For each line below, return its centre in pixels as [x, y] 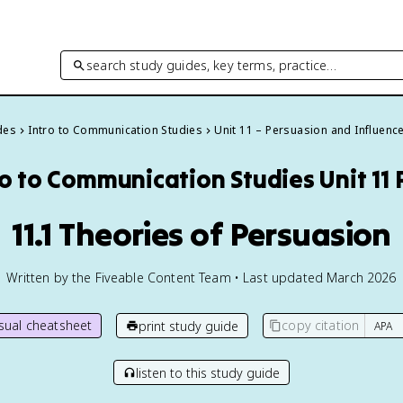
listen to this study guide [208, 372]
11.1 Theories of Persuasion [201, 234]
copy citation [321, 325]
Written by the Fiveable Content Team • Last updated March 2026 [201, 278]
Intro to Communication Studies [116, 130]
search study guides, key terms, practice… [212, 65]
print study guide [189, 326]
